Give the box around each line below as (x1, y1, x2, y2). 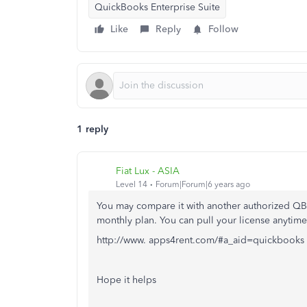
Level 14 (116, 179, 147, 189)
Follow (208, 23, 238, 35)
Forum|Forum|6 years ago (156, 179, 250, 189)
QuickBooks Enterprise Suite (95, 1, 220, 13)
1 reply (77, 123, 108, 135)
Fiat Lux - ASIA (116, 164, 180, 177)
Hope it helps (97, 274, 156, 286)
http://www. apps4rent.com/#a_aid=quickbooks (97, 234, 304, 246)
